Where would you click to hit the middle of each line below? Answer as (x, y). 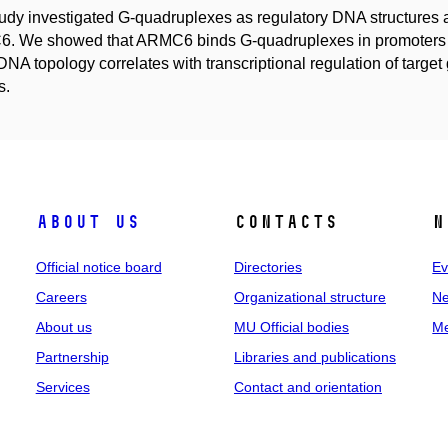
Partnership (72, 357)
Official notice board (98, 267)
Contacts (285, 222)
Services (62, 387)
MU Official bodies (291, 327)
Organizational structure (309, 297)
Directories (267, 267)
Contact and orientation (307, 387)
